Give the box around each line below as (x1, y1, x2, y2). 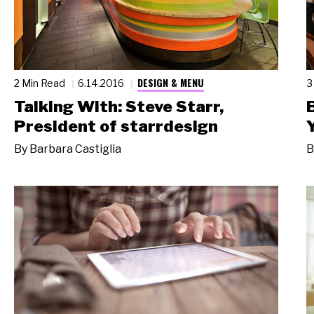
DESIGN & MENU (137, 74, 204, 90)
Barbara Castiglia (29, 142, 121, 156)
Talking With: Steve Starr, (14, 96, 224, 116)
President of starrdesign (14, 116, 218, 136)
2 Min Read (14, 76, 67, 89)
